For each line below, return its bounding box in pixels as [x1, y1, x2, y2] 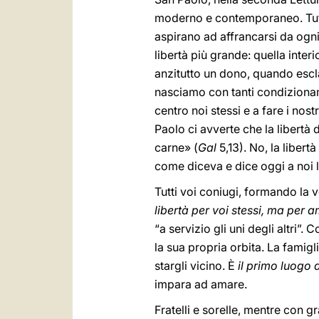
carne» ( [155, 140, 198, 155]
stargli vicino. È [155, 258, 238, 273]
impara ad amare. [155, 277, 247, 291]
